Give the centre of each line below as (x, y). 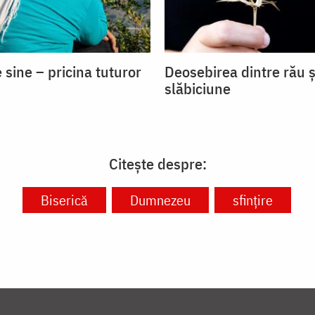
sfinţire (252, 200)
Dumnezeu (160, 200)
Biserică (64, 200)
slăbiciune (198, 89)
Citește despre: (157, 164)
